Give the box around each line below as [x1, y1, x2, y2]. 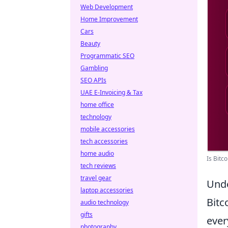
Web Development [80, 3, 133, 11]
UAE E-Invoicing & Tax [80, 88, 142, 97]
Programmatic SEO [80, 51, 134, 60]
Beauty [80, 39, 100, 48]
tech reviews [80, 161, 116, 170]
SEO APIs [80, 76, 106, 84]
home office [80, 100, 114, 109]
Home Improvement [80, 15, 138, 23]
